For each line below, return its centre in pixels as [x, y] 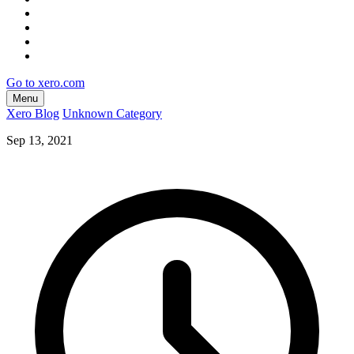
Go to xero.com [45, 82]
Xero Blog [33, 113]
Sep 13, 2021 [40, 140]
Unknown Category [112, 113]
